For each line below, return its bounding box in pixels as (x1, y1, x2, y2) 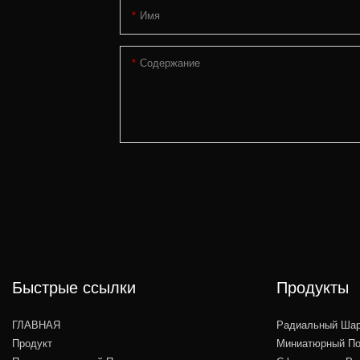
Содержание (140, 56, 201, 69)
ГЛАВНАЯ (12, 319, 60, 332)
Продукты (276, 279, 349, 297)
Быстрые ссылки (12, 279, 136, 297)
